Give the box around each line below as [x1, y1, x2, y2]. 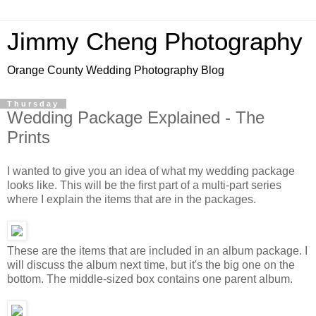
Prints [7, 128, 50, 147]
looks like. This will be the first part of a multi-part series [7, 178, 281, 191]
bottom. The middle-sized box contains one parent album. [7, 272, 293, 285]
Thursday [7, 99, 59, 108]
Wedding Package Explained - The [7, 108, 265, 127]
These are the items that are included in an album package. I [7, 244, 308, 257]
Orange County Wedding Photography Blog [7, 64, 224, 76]
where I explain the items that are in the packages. [7, 193, 256, 205]
